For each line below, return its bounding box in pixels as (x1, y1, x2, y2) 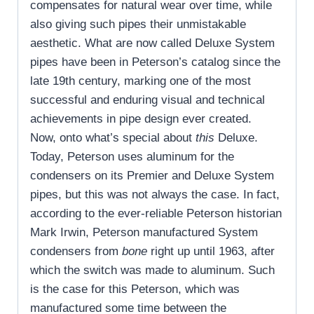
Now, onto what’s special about (30, 130, 196, 144)
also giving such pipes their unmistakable (30, 17, 246, 31)
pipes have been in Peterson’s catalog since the (30, 55, 280, 69)
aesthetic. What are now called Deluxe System (30, 36, 275, 50)
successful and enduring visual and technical (30, 93, 265, 107)
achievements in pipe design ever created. (30, 111, 252, 125)
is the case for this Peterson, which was (30, 282, 240, 296)
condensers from (30, 244, 122, 258)
